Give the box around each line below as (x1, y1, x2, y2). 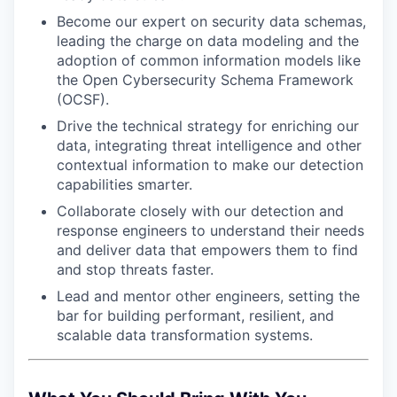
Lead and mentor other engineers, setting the (57, 287, 360, 305)
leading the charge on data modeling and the (57, 32, 359, 50)
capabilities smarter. (57, 175, 192, 193)
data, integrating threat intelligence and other (57, 136, 362, 154)
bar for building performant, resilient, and (57, 307, 334, 324)
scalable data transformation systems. (57, 326, 313, 344)
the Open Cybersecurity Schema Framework (57, 71, 354, 89)
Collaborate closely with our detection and (57, 202, 344, 220)
